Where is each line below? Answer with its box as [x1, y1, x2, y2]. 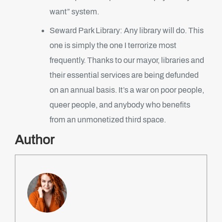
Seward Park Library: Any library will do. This [50, 26, 204, 35]
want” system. [50, 7, 99, 16]
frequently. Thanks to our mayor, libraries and [50, 56, 204, 64]
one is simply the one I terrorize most [50, 41, 176, 50]
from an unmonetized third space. [50, 115, 166, 124]
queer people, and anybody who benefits [50, 101, 190, 109]
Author [15, 133, 55, 147]
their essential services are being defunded [50, 71, 199, 79]
